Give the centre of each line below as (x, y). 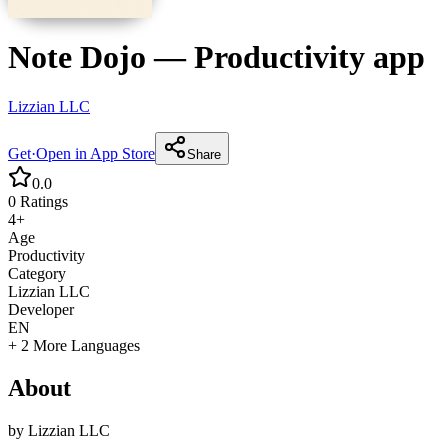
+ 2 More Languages (74, 345)
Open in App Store (95, 153)
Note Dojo (77, 57)
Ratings (42, 201)
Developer (41, 309)
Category (37, 273)
